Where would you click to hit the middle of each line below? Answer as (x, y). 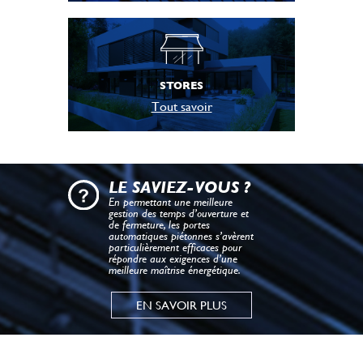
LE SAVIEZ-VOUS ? (179, 187)
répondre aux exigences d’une (173, 258)
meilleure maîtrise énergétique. (175, 269)
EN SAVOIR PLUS (181, 305)
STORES (181, 85)
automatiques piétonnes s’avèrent (181, 235)
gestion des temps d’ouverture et (179, 213)
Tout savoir (181, 106)
